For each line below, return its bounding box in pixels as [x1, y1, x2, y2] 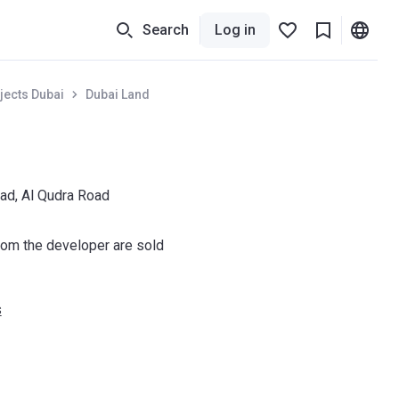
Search [142, 20, 189, 38]
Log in [215, 20, 256, 38]
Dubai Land [85, 87, 150, 102]
